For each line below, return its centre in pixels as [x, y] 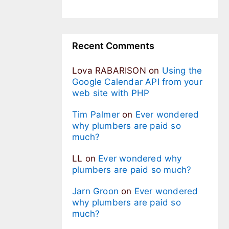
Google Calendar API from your [137, 82]
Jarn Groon [95, 191]
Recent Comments [113, 46]
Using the [182, 71]
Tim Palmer [96, 115]
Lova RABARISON [109, 71]
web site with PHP [111, 93]
